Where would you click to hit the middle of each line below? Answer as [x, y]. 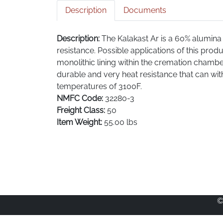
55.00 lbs [121, 122]
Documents [145, 10]
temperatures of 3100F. [99, 86]
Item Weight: [80, 122]
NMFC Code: [81, 98]
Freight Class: [82, 110]
